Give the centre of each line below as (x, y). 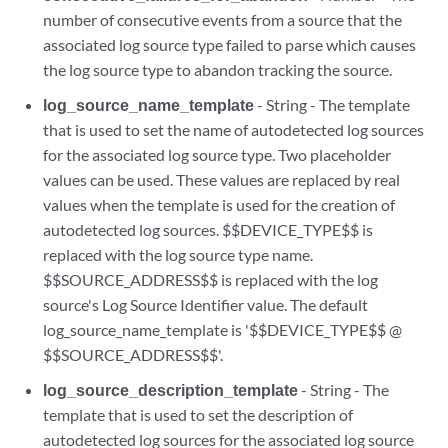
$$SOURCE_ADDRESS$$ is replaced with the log (211, 279)
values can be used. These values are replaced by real (222, 179)
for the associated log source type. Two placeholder (217, 154)
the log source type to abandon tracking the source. (218, 69)
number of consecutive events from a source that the (223, 19)
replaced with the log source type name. (178, 254)
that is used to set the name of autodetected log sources (234, 129)
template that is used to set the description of (198, 414)
